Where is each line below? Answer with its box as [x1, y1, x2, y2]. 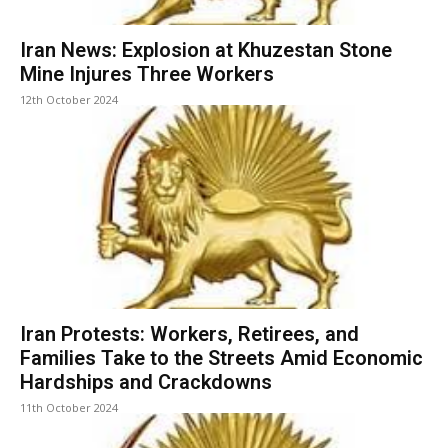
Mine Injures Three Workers [20, 62, 274, 87]
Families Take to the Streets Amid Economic [20, 346, 423, 371]
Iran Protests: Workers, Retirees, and [20, 322, 359, 347]
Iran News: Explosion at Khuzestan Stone [20, 38, 392, 63]
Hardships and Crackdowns [20, 370, 272, 395]
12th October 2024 [20, 92, 118, 108]
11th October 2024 [20, 400, 118, 416]
